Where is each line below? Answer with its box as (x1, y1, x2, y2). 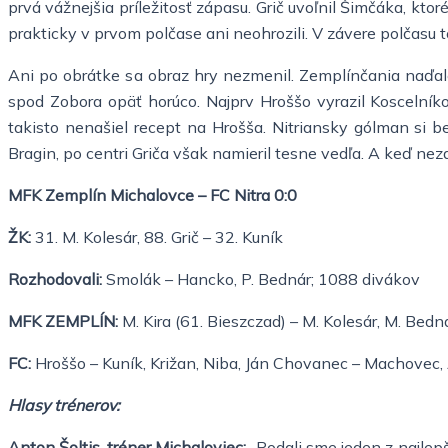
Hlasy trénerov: (8, 394, 120, 415)
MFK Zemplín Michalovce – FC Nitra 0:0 (8, 184, 297, 205)
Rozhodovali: (8, 268, 102, 289)
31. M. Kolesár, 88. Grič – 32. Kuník (31, 226, 283, 247)
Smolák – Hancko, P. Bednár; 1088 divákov (102, 268, 420, 289)
